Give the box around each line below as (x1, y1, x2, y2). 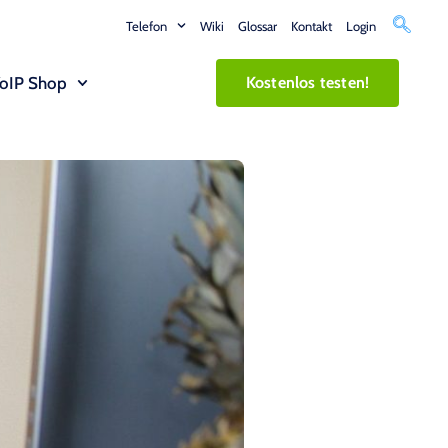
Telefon (125, 17, 167, 34)
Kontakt (290, 17, 332, 34)
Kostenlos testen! (245, 72, 370, 92)
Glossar (237, 17, 277, 34)
